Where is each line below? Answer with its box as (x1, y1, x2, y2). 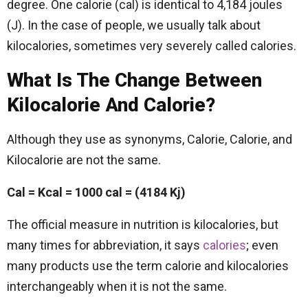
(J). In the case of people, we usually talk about (7, 18, 261, 32)
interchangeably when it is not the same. (7, 279, 227, 294)
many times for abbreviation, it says (7, 238, 203, 252)
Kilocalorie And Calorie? (7, 93, 215, 116)
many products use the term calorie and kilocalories (7, 258, 289, 273)
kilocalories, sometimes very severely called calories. (7, 38, 296, 53)
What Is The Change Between (7, 69, 262, 91)
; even (246, 238, 278, 252)
